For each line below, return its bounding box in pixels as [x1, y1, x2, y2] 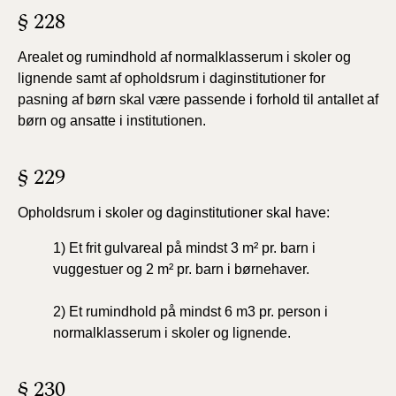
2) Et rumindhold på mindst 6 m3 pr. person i [53, 304, 328, 319]
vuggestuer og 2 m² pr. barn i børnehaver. [53, 262, 309, 277]
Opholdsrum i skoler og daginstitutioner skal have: [18, 205, 330, 220]
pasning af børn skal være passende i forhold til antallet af [18, 92, 378, 107]
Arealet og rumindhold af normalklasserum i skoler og [18, 49, 351, 65]
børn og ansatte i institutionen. [18, 113, 206, 128]
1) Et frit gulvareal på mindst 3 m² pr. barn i [53, 240, 316, 255]
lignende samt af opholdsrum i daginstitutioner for [18, 71, 325, 86]
